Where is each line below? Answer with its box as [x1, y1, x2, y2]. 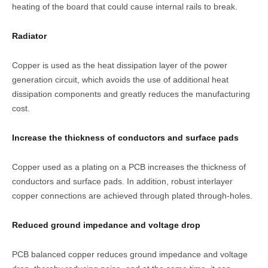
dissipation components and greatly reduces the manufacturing [12, 89, 250, 99]
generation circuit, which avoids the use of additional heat [12, 75, 229, 85]
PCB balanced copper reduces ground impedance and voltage [12, 249, 248, 260]
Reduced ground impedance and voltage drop [12, 220, 200, 230]
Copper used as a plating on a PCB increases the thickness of [12, 162, 246, 172]
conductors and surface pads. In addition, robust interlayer [12, 176, 233, 187]
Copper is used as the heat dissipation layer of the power [12, 60, 227, 71]
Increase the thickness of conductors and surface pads [12, 133, 239, 143]
